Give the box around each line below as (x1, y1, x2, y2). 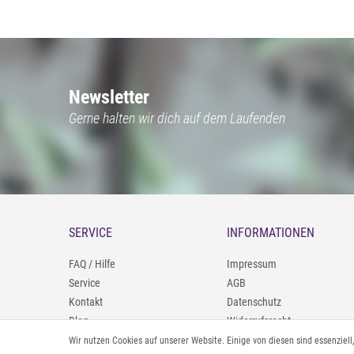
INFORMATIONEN (227, 224, 314, 240)
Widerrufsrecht (227, 314, 291, 327)
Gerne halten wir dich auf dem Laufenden (69, 110, 285, 126)
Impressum (227, 257, 277, 270)
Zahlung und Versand (227, 333, 320, 346)
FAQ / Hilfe (69, 257, 115, 270)
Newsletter (69, 86, 149, 108)
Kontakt (69, 295, 103, 308)
